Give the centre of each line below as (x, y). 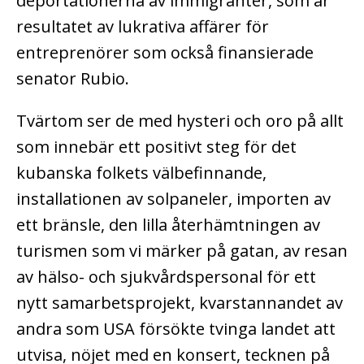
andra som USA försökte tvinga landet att (176, 328)
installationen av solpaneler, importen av (173, 198)
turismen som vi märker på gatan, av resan (182, 250)
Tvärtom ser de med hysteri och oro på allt (180, 120)
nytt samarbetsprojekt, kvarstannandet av (180, 302)
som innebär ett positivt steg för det (156, 146)
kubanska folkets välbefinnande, (141, 172)
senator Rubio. (75, 78)
